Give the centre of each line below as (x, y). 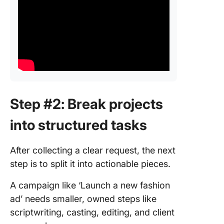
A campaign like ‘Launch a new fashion (90, 185)
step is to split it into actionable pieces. (90, 164)
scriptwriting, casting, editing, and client (92, 212)
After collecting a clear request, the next (93, 150)
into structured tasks (78, 125)
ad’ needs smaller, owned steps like (83, 199)
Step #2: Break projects (86, 104)
